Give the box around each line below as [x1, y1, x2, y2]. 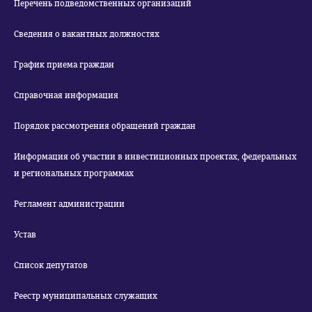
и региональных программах [14, 169, 134, 178]
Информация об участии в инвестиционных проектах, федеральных [14, 152, 297, 162]
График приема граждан [14, 60, 114, 70]
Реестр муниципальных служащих [14, 291, 157, 301]
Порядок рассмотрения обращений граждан [14, 121, 196, 131]
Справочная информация [14, 91, 118, 100]
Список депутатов [14, 260, 88, 270]
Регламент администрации [14, 199, 125, 209]
